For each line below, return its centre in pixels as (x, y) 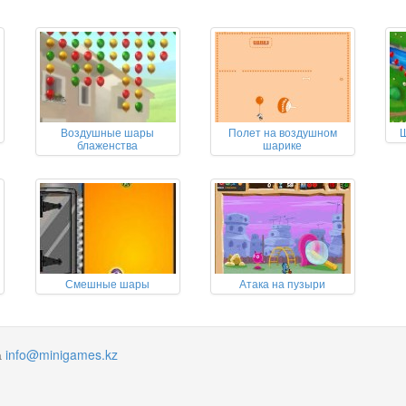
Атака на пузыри (283, 283)
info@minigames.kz (62, 354)
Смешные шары (108, 283)
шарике (283, 145)
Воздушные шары (108, 132)
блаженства (108, 145)
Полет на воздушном (282, 132)
